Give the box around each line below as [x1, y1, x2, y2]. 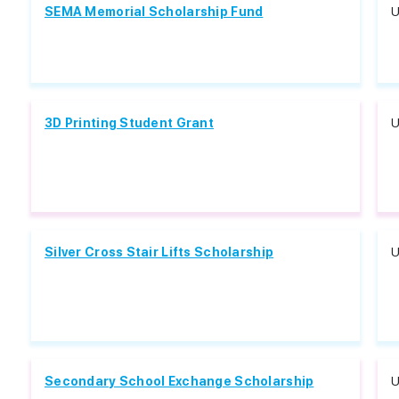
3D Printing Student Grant [45, 116, 214, 130]
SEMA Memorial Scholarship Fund [45, 4, 264, 19]
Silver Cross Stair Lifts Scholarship [45, 245, 274, 259]
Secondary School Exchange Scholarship [45, 374, 314, 388]
